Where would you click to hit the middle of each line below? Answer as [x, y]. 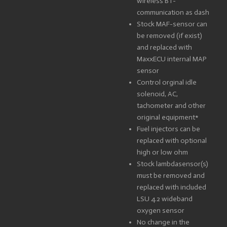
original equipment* [168, 117]
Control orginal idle [167, 82]
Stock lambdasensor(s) [173, 164]
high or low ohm [162, 152]
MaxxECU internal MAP [172, 59]
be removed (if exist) [169, 36]
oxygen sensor [161, 211]
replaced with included [172, 187]
